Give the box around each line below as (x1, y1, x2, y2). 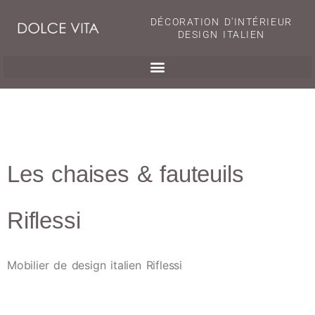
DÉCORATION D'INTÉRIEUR (150, 16, 292, 27)
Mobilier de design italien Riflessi (7, 258, 182, 273)
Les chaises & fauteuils (7, 161, 244, 188)
